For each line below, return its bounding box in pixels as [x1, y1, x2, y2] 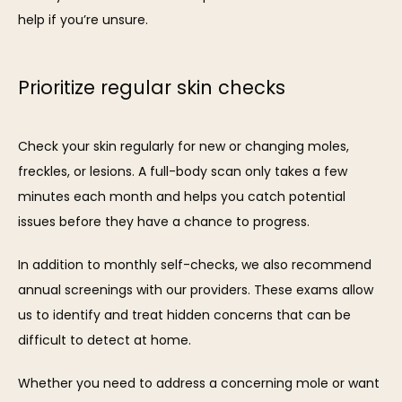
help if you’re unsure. [18, 11, 148, 30]
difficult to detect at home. [18, 331, 191, 350]
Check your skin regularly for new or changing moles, [18, 137, 349, 156]
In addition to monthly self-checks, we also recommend [18, 256, 371, 275]
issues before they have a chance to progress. [18, 213, 310, 232]
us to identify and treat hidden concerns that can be [18, 306, 351, 325]
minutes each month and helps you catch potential [18, 188, 345, 206]
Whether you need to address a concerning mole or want [18, 374, 380, 393]
